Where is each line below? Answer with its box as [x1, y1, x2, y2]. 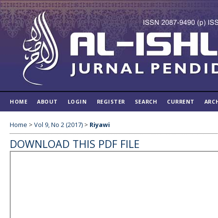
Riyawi [90, 120, 110, 129]
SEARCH [134, 98, 158, 105]
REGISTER [96, 98, 125, 105]
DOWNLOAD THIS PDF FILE [10, 136, 140, 151]
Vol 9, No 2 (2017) [34, 120, 83, 129]
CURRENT [167, 98, 195, 105]
